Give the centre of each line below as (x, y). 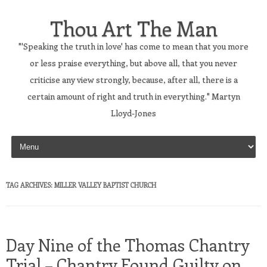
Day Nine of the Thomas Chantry (128, 245)
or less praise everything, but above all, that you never (133, 63)
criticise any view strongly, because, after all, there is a (133, 80)
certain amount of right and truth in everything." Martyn (133, 96)
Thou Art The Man (133, 28)
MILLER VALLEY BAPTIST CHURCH (105, 185)
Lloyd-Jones (133, 113)
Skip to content (38, 137)
